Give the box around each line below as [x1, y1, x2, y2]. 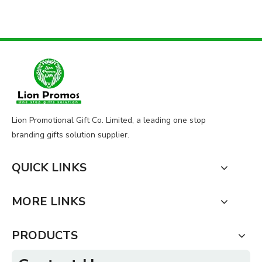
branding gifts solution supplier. [12, 129, 129, 141]
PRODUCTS [12, 227, 78, 244]
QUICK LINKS [12, 160, 87, 176]
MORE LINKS [12, 194, 85, 210]
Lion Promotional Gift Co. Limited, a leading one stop [12, 115, 206, 126]
